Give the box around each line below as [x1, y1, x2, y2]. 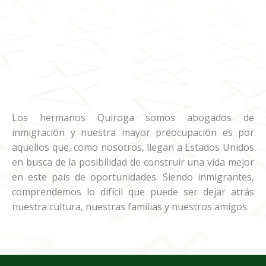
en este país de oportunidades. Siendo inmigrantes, [12, 170, 254, 184]
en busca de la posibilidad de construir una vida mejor [12, 156, 254, 169]
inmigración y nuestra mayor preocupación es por [12, 126, 254, 140]
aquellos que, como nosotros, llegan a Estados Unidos [12, 141, 254, 154]
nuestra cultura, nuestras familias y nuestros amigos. [12, 200, 249, 214]
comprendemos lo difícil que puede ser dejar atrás [12, 185, 254, 199]
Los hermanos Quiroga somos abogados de [12, 111, 254, 125]
